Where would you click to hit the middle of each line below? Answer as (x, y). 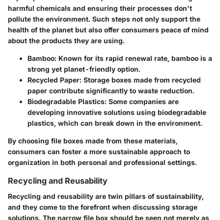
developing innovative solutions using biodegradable (117, 112)
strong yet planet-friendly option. (84, 69)
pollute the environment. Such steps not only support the (104, 19)
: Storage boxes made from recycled (140, 80)
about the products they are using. (66, 40)
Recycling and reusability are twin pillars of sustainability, (106, 196)
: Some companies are (142, 101)
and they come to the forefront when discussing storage (103, 207)
